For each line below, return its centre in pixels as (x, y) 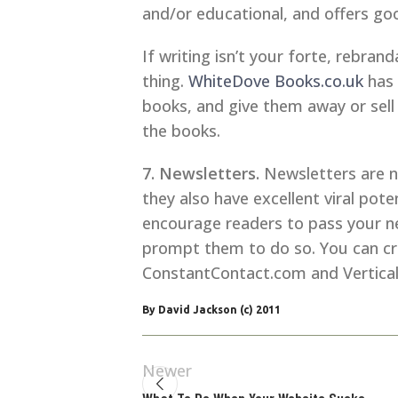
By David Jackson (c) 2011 (211, 310)
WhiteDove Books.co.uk (276, 81)
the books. (181, 131)
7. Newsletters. (201, 174)
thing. (165, 81)
